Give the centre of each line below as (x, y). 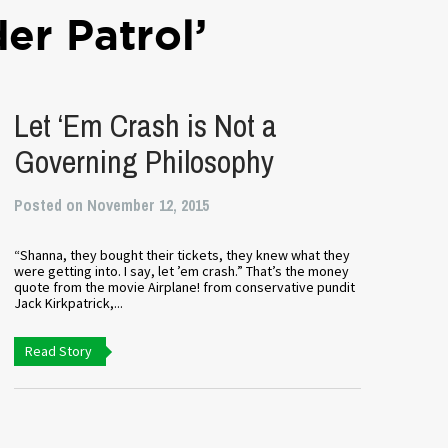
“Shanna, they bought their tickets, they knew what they (181, 255)
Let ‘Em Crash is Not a (145, 125)
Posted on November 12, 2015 (111, 205)
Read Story (58, 351)
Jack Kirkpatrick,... (68, 303)
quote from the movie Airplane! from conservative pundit (184, 287)
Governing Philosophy (143, 161)
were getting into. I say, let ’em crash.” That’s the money (181, 271)
